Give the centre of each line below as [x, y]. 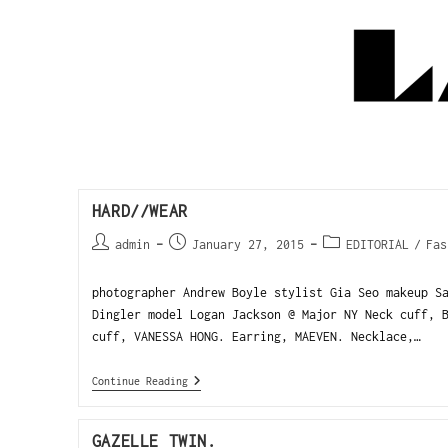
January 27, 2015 [247, 244]
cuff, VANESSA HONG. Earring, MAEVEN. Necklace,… [256, 336]
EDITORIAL [377, 244]
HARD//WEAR [139, 211]
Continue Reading [139, 381]
